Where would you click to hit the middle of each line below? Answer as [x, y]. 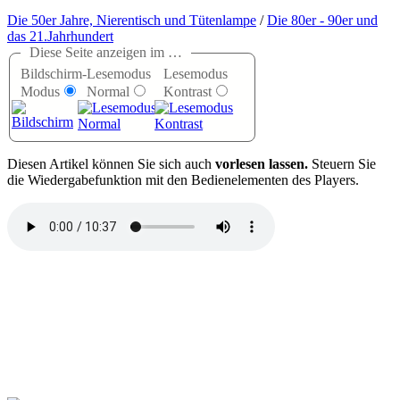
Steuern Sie [342, 164]
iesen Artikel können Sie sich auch [117, 164]
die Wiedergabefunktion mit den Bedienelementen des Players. [183, 180]
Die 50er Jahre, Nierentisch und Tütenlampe [132, 21]
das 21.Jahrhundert [60, 37]
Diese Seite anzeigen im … [106, 53]
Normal [108, 92]
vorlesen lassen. [262, 164]
